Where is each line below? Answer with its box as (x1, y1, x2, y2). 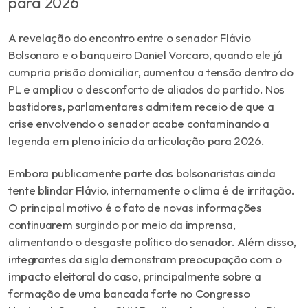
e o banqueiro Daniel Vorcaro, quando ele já (58, 47, 283, 62)
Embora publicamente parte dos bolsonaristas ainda (8, 165, 276, 180)
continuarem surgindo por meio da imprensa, (8, 217, 236, 232)
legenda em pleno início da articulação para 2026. (8, 133, 265, 148)
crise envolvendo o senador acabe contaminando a (8, 115, 270, 131)
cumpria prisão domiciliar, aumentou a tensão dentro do (8, 64, 294, 79)
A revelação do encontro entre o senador (8, 30, 221, 45)
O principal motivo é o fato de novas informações (8, 199, 262, 214)
